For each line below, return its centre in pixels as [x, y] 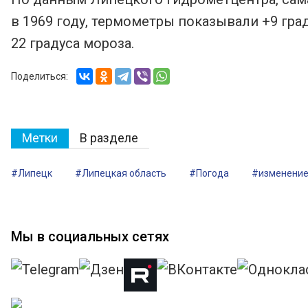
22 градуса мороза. [73, 43]
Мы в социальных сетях [90, 236]
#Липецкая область [121, 173]
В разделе [109, 137]
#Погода [209, 173]
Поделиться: [40, 76]
